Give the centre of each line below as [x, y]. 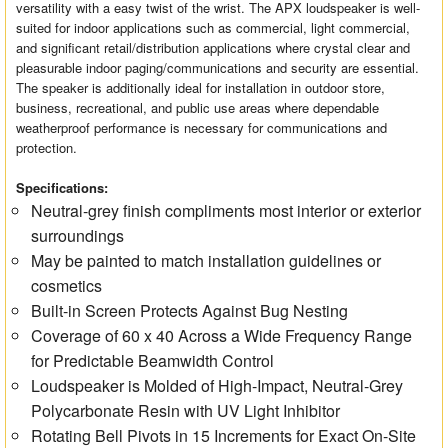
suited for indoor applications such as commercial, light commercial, [213, 28]
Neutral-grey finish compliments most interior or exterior [226, 211]
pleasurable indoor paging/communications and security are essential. [218, 68]
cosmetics [67, 286]
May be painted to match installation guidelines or [206, 261]
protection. [47, 148]
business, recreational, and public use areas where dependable [198, 108]
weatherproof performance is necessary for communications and [202, 128]
